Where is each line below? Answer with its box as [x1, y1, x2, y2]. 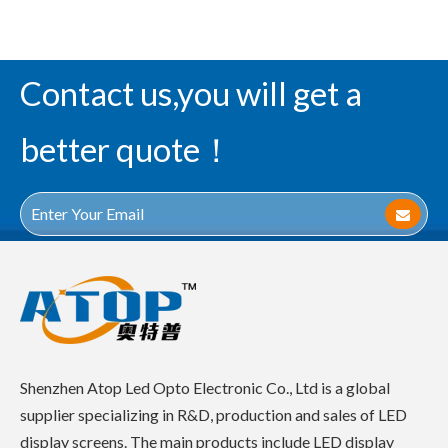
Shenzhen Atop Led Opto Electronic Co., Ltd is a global [20, 377, 390, 397]
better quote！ [20, 128, 233, 169]
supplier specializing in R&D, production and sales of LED [20, 404, 407, 424]
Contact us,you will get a [20, 72, 362, 113]
